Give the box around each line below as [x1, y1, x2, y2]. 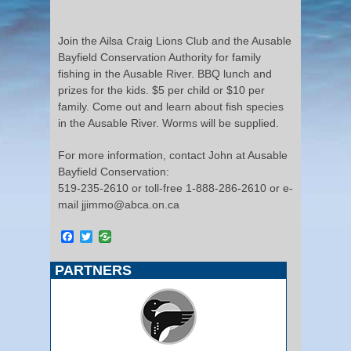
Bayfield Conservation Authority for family [58, 50, 261, 63]
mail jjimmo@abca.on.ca [58, 197, 179, 211]
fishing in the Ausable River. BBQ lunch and [58, 67, 272, 80]
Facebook [74, 229, 129, 243]
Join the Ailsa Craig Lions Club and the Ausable [58, 34, 291, 47]
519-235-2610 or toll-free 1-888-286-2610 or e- [58, 181, 293, 194]
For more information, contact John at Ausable [58, 148, 288, 161]
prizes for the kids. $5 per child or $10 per [58, 83, 265, 96]
